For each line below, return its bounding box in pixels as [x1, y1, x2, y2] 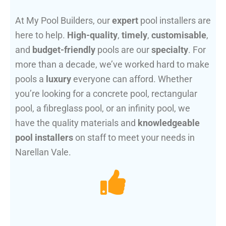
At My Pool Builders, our [15, 15, 112, 26]
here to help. [15, 30, 67, 41]
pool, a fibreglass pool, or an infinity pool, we [15, 103, 190, 114]
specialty [151, 44, 188, 55]
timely [122, 30, 147, 41]
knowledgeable [138, 118, 200, 129]
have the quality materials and [15, 118, 138, 129]
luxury [46, 74, 71, 85]
